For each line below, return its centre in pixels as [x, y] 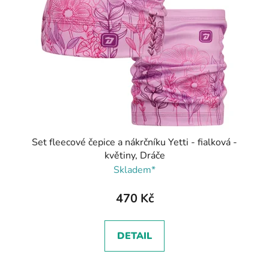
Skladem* [134, 170]
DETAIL [134, 236]
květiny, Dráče [134, 155]
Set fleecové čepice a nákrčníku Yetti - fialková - [134, 142]
